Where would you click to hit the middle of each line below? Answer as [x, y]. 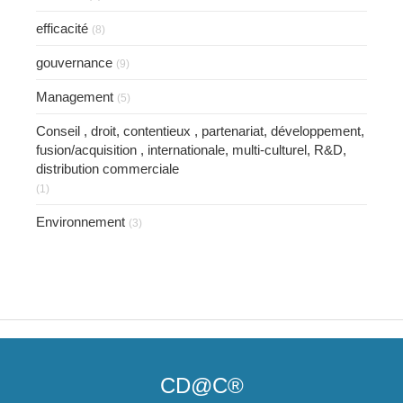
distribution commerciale [107, 168]
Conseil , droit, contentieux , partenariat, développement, [200, 130]
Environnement [81, 221]
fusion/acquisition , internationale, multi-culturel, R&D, [191, 149]
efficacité [62, 28]
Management [75, 96]
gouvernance [74, 62]
